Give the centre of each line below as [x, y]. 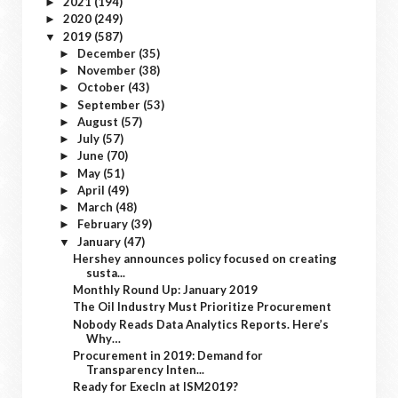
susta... [106, 272]
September [110, 104]
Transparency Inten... [146, 369]
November [107, 70]
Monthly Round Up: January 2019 [166, 290]
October [102, 88]
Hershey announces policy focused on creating [205, 258]
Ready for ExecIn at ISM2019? [156, 386]
